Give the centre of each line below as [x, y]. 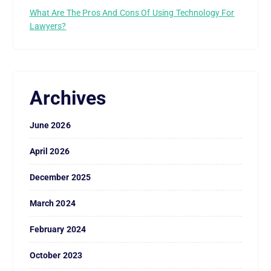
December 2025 [60, 178]
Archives [68, 99]
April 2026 [49, 152]
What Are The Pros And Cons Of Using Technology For [132, 13]
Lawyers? [48, 26]
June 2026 [50, 126]
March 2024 [52, 204]
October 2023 [56, 256]
